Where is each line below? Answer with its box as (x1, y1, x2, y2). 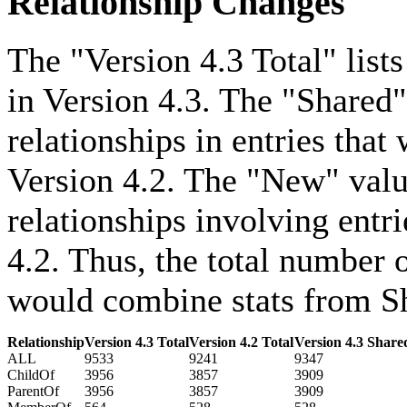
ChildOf (7, 367, 55, 383)
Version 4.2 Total (189, 334, 293, 351)
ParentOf (7, 383, 59, 400)
